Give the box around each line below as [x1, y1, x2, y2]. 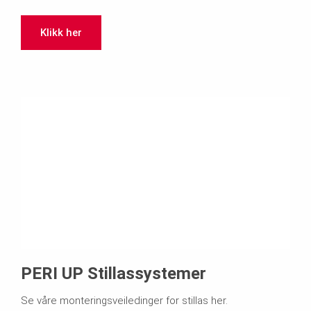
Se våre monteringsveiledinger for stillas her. [21, 294, 228, 308]
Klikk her [40, 26, 82, 39]
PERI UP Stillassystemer [21, 264, 206, 284]
